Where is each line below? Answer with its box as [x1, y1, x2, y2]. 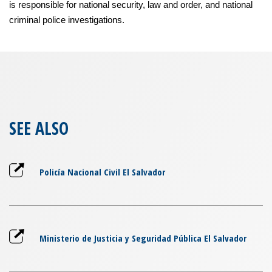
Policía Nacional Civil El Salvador [39, 166, 165, 178]
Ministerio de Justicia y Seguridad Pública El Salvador [39, 232, 246, 245]
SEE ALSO [9, 117, 69, 140]
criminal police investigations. [9, 15, 124, 25]
